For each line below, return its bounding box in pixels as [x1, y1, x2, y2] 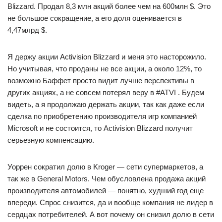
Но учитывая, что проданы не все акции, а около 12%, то [7, 64, 202, 73]
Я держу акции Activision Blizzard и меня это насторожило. [7, 53, 206, 61]
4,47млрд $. [7, 26, 47, 34]
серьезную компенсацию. [7, 136, 94, 144]
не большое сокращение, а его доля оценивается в [7, 14, 182, 22]
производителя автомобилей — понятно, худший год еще [7, 186, 204, 195]
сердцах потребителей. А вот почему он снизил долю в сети [7, 210, 214, 219]
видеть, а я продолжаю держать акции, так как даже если [7, 100, 204, 109]
